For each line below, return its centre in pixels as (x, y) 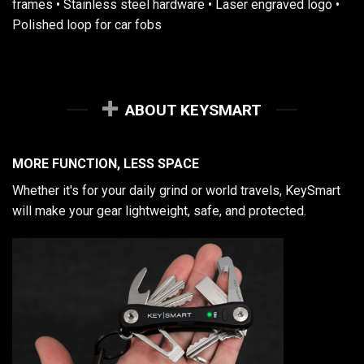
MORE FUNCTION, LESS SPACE (106, 164)
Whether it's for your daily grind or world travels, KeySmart (176, 191)
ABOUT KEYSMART (194, 110)
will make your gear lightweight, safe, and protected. (159, 211)
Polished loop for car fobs (87, 25)
